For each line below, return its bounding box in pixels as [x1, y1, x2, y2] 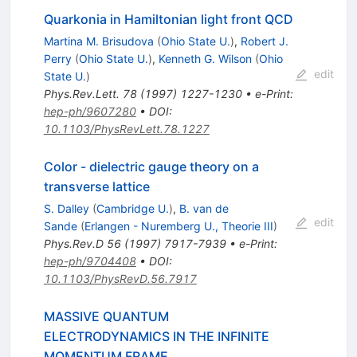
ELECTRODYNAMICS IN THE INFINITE [43, 328, 269, 345]
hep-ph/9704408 [43, 254, 136, 269]
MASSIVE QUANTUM [43, 308, 169, 325]
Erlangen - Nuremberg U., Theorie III [84, 219, 273, 233]
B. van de [178, 202, 229, 216]
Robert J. [240, 34, 288, 49]
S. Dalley [43, 202, 89, 216]
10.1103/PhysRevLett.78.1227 [43, 122, 210, 136]
